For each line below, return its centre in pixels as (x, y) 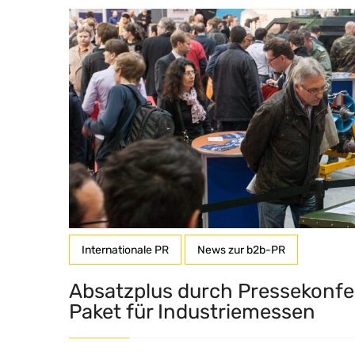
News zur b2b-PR (241, 250)
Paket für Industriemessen (192, 311)
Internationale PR (125, 250)
